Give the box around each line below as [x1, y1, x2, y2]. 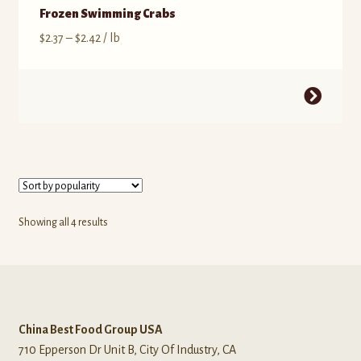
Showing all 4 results [18, 217, 108, 229]
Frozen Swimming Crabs [39, 6, 176, 20]
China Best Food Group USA [18, 322, 163, 336]
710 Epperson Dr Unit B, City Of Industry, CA [18, 342, 236, 356]
